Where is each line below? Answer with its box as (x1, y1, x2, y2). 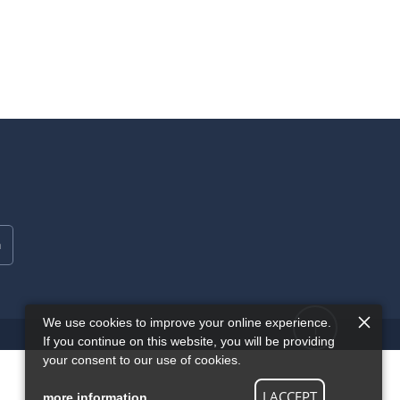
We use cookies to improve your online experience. (43, 315, 331, 329)
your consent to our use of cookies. (43, 353, 241, 367)
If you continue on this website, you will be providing (43, 334, 335, 348)
